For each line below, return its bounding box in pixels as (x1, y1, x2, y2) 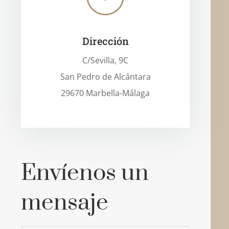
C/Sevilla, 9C (82, 55, 129, 66)
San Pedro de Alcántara (60, 71, 151, 82)
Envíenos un (21, 158, 149, 188)
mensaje (21, 188, 109, 217)
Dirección (82, 34, 129, 48)
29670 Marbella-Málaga (61, 87, 150, 99)
